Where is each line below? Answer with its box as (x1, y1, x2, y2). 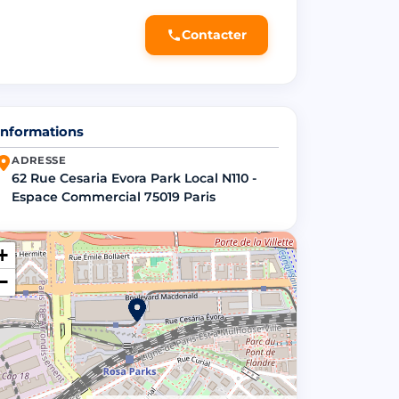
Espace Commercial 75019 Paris (12, 188, 216, 205)
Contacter (182, 27, 247, 44)
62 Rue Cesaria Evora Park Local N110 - (12, 169, 256, 186)
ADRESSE (12, 153, 67, 167)
